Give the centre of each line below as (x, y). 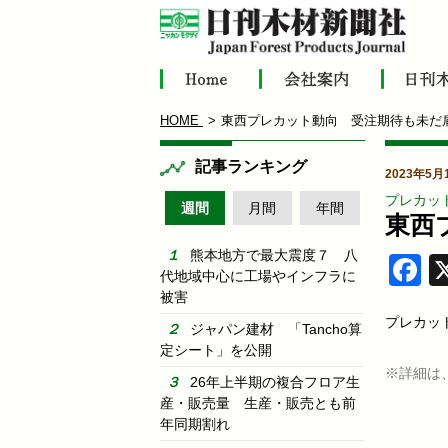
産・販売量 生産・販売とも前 (258, 402)
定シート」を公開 (216, 349)
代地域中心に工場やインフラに (258, 275)
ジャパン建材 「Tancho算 (276, 328)
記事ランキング (251, 167)
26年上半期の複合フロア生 (275, 381)
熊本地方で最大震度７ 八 (274, 254)
